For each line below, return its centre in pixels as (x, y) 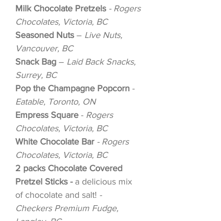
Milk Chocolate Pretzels (61, 8)
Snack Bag (36, 61)
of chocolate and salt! (56, 195)
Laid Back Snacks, (101, 61)
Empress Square (47, 115)
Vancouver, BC (44, 48)
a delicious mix (104, 181)
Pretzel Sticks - (45, 181)
